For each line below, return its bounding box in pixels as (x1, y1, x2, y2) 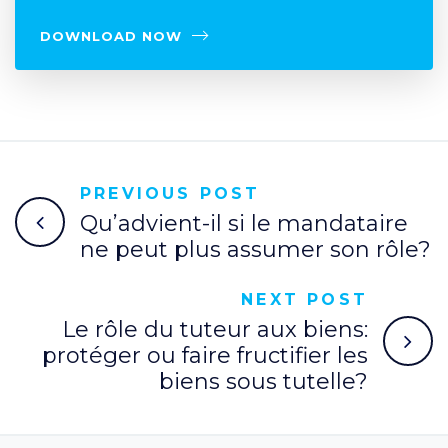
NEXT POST (241, 289, 368, 309)
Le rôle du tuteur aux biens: (62, 315, 368, 343)
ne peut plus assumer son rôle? (80, 235, 431, 263)
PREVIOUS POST (80, 183, 261, 203)
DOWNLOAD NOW (40, 27, 182, 44)
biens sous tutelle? (159, 367, 368, 395)
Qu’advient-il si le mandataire (80, 209, 408, 237)
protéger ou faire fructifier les (42, 341, 368, 369)
